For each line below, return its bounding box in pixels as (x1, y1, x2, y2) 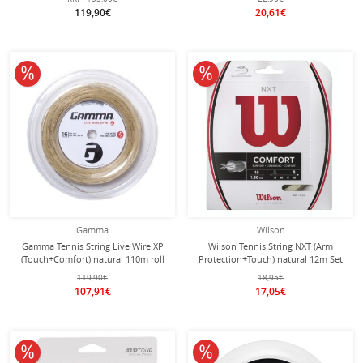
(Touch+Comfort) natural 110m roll (20, 253, 164, 265)
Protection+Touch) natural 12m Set (199, 253, 343, 265)
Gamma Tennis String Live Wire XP (21, 240, 164, 252)
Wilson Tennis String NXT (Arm (208, 240, 333, 252)
